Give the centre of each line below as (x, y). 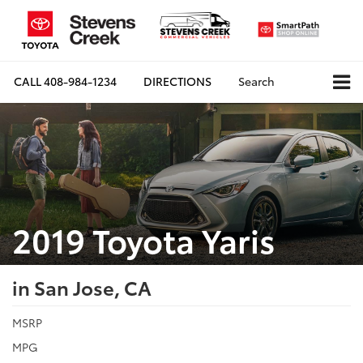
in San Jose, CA (82, 286)
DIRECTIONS (177, 81)
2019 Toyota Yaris (143, 238)
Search (256, 81)
